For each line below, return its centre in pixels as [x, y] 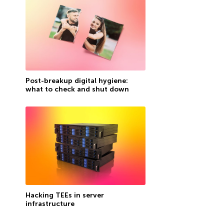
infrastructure [50, 204]
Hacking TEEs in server [64, 195]
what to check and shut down [77, 89]
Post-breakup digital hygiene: [76, 80]
